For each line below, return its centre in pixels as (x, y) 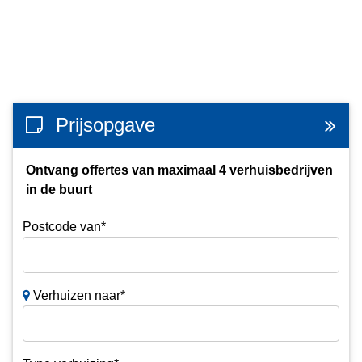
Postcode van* (64, 226)
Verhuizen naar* (78, 295)
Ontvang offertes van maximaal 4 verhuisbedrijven (179, 170)
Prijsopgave (105, 124)
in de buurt (59, 189)
